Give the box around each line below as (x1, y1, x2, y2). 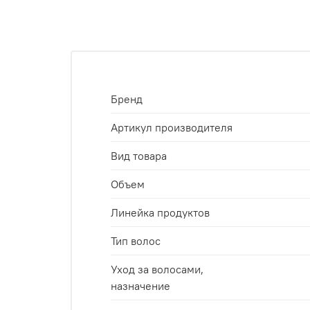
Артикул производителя (111, 120, 232, 134)
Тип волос (111, 233, 161, 248)
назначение (111, 278, 170, 293)
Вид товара (111, 148, 167, 163)
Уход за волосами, (111, 262, 203, 276)
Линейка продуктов (111, 205, 210, 219)
